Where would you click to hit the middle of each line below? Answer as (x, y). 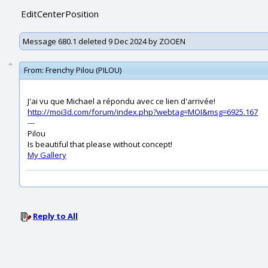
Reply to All (55, 216)
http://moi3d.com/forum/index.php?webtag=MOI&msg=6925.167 (143, 112)
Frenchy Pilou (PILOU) (83, 70)
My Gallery (47, 155)
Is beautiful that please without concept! (100, 144)
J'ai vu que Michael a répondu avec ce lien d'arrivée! (121, 101)
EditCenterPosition (60, 14)
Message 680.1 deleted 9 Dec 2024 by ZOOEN (104, 41)
